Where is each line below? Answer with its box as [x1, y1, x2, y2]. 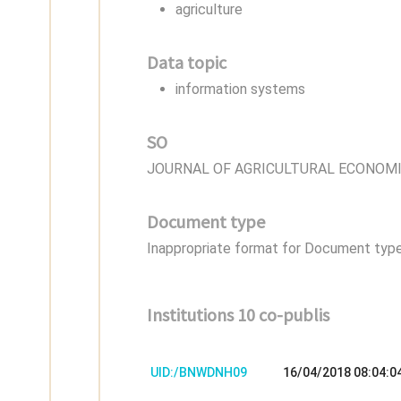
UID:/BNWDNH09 [149, 364, 247, 380]
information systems [175, 80, 305, 98]
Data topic [146, 51, 226, 73]
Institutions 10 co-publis [146, 303, 329, 326]
